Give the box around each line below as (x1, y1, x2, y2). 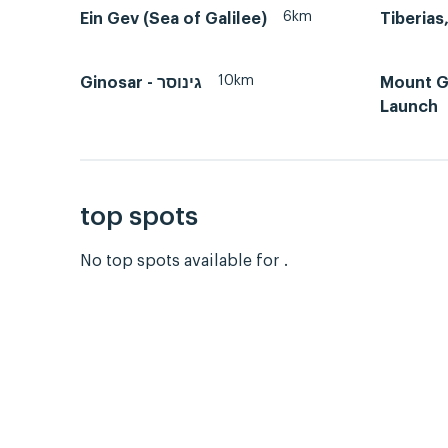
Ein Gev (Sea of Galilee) (80, 10, 267, 27)
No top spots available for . (80, 253, 288, 270)
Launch (380, 98, 438, 115)
